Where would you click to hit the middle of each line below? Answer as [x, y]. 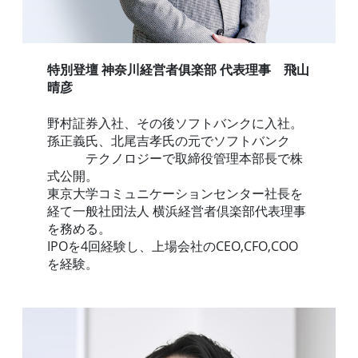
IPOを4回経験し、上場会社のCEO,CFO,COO [173, 246]
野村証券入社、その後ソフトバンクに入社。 [175, 123]
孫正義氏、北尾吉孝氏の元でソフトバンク [175, 140]
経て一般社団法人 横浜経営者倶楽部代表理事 [177, 211]
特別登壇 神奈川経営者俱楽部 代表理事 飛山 [179, 70]
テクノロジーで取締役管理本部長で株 [175, 158]
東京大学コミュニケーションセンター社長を [175, 193]
